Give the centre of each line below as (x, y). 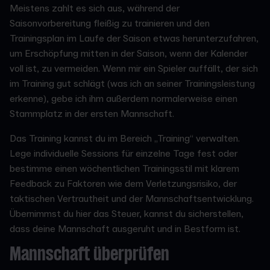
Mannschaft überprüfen (89, 255)
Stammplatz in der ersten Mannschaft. (92, 114)
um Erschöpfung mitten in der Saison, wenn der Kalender (129, 53)
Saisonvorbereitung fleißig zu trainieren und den (110, 23)
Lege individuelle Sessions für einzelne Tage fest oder (124, 153)
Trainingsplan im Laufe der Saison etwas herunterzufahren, (134, 38)
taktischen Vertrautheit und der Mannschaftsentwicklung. (132, 199)
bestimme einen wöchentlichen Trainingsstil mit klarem (124, 168)
